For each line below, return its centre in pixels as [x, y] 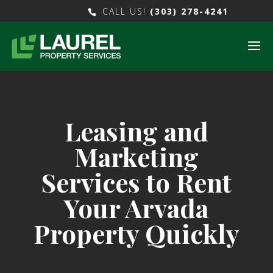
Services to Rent [136, 182]
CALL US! [125, 11]
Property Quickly [136, 233]
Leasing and [136, 131]
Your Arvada [136, 208]
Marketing [136, 157]
